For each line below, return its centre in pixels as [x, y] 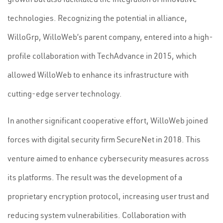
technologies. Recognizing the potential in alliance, [97, 18]
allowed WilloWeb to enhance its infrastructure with [98, 75]
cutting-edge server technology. [65, 94]
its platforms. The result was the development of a [95, 177]
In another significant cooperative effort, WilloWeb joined [108, 120]
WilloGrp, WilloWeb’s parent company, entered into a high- [110, 37]
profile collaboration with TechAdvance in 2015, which [102, 56]
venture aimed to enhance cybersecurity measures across [108, 158]
